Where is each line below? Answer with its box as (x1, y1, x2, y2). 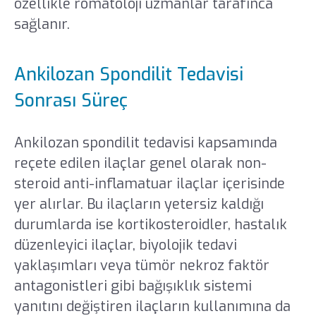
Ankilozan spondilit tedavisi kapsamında (13, 133, 277, 152)
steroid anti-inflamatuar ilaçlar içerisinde (13, 174, 285, 193)
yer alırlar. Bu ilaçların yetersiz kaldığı (13, 194, 264, 214)
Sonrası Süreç (13, 88, 133, 112)
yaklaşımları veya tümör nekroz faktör (13, 255, 269, 275)
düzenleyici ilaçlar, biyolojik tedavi (13, 235, 237, 255)
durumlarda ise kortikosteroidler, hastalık (13, 214, 287, 234)
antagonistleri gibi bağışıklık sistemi (13, 276, 252, 296)
